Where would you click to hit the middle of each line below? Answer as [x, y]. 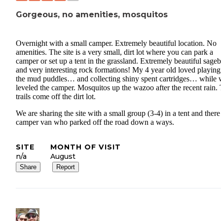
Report [66, 167]
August [63, 157]
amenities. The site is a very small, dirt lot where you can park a [114, 52]
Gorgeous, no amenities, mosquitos [92, 14]
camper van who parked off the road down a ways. [95, 122]
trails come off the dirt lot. [56, 97]
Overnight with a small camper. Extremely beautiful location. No [116, 43]
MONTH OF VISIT [86, 147]
